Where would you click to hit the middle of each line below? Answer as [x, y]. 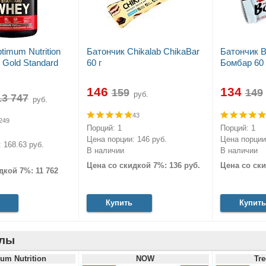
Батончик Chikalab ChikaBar [143, 51]
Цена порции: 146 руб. [126, 139]
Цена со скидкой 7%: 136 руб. [143, 166]
